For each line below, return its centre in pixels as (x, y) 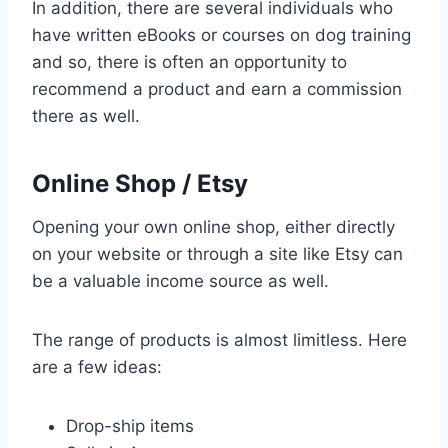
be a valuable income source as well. (180, 280)
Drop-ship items (130, 425)
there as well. (86, 115)
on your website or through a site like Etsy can (217, 253)
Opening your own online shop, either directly (213, 226)
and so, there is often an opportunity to (189, 61)
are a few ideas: (97, 366)
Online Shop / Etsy (140, 183)
